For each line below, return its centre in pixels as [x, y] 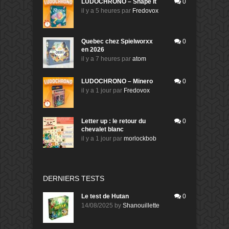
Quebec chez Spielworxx [117, 41]
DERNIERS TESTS [74, 178]
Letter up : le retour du [113, 121]
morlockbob [140, 138]
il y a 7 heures [101, 59]
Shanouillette [141, 205]
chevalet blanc [102, 129]
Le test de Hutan [105, 196]
